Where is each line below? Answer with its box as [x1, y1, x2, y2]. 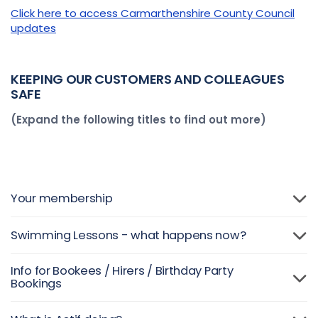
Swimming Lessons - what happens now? [11, 226, 246, 243]
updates [11, 21, 56, 35]
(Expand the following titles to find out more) [11, 112, 266, 127]
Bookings [11, 275, 62, 292]
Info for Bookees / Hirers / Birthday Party [11, 263, 234, 279]
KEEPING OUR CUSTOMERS [11, 70, 172, 88]
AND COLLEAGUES [171, 70, 285, 88]
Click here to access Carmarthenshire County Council [11, 6, 295, 21]
